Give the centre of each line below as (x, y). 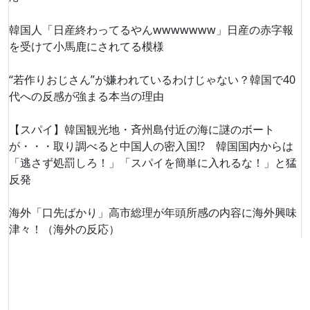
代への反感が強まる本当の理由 (86, 96)
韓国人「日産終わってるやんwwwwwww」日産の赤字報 (151, 30)
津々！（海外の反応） (64, 229)
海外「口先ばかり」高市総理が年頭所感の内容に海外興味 (153, 212)
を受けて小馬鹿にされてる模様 (86, 46)
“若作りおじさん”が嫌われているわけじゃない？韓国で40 (152, 80)
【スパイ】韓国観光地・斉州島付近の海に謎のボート (142, 129)
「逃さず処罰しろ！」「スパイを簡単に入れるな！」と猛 (153, 163)
